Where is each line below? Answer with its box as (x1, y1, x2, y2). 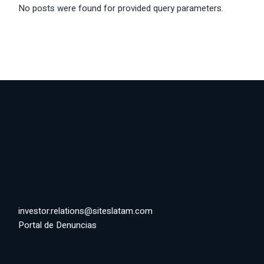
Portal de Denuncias (18, 219, 97, 232)
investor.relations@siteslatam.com (18, 204, 153, 217)
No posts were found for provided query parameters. (18, 2, 224, 15)
